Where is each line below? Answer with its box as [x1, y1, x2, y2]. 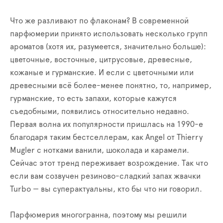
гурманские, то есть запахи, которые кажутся [10, 95, 177, 103]
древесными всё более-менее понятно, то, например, [10, 82, 212, 90]
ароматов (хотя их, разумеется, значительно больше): [10, 43, 206, 51]
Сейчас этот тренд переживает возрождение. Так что [10, 159, 208, 167]
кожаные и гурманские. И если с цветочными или [10, 69, 194, 77]
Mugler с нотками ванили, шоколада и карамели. [10, 146, 189, 154]
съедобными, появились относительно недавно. [10, 108, 189, 115]
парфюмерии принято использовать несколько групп [10, 30, 208, 38]
